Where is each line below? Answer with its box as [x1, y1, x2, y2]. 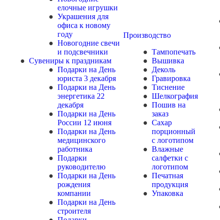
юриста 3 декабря [57, 74, 116, 82]
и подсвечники [57, 48, 108, 56]
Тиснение [152, 83, 185, 91]
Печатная [152, 171, 183, 180]
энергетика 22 [57, 92, 105, 100]
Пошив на [152, 101, 186, 109]
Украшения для [57, 12, 109, 21]
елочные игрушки [57, 3, 118, 12]
